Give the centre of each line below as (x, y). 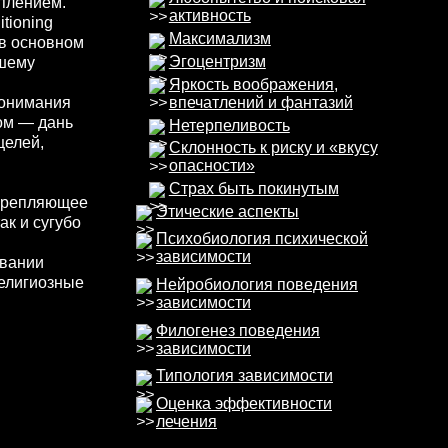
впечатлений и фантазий (260, 102)
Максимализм (219, 39)
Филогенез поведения (238, 330)
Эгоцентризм (217, 61)
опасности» (211, 166)
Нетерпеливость (229, 125)
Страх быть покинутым (253, 189)
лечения (186, 421)
